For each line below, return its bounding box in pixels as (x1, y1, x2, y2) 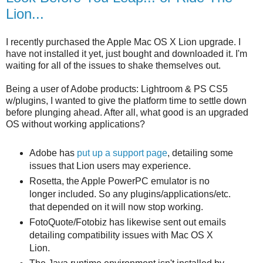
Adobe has (29, 147, 77, 158)
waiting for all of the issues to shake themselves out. (6, 60, 221, 70)
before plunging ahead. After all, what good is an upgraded (6, 107, 248, 117)
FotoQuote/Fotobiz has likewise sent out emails (29, 217, 226, 227)
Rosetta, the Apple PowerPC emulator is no (29, 176, 210, 186)
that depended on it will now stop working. (29, 201, 203, 212)
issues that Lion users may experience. (29, 160, 191, 171)
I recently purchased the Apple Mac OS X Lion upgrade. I (6, 36, 241, 47)
